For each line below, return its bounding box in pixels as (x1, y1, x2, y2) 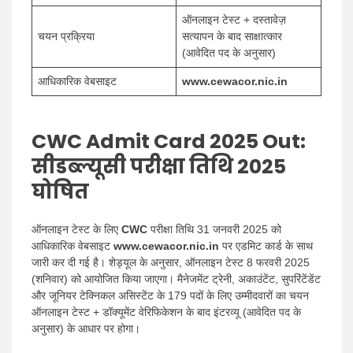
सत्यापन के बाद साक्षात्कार (182, 30, 282, 43)
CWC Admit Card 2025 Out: (32, 128, 306, 156)
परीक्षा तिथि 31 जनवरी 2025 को (147, 222, 281, 236)
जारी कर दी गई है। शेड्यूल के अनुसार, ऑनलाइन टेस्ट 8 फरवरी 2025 (32, 255, 310, 269)
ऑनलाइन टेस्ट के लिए (32, 222, 121, 236)
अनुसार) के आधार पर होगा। (32, 321, 140, 335)
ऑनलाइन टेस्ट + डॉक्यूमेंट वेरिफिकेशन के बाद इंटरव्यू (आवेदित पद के (32, 305, 301, 318)
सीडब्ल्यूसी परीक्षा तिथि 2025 (32, 153, 286, 181)
